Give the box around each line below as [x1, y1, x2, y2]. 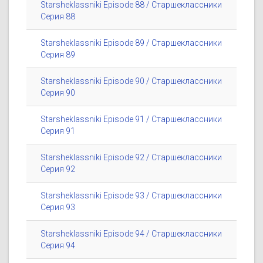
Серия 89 [41, 50, 75, 60]
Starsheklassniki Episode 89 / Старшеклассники [41, 38, 222, 48]
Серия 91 [41, 126, 75, 136]
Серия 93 [41, 203, 75, 213]
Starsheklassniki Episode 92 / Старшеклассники [41, 153, 222, 163]
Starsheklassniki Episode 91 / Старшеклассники [41, 114, 222, 124]
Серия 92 [41, 164, 75, 174]
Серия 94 [41, 241, 75, 251]
